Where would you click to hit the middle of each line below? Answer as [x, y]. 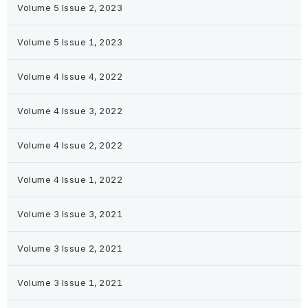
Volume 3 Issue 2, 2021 [70, 249]
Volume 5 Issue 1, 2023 [70, 42]
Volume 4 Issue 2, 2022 [70, 145]
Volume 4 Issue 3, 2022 [70, 111]
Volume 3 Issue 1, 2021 [70, 283]
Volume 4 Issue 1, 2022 [70, 180]
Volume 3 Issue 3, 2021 [70, 214]
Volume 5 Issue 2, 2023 [70, 8]
